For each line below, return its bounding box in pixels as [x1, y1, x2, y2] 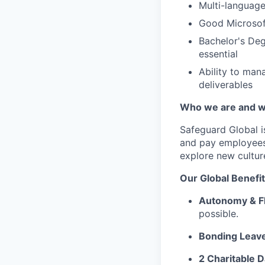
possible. [199, 208, 238, 219]
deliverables [199, 79, 253, 91]
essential [199, 48, 238, 60]
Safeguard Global [180, 124, 258, 135]
